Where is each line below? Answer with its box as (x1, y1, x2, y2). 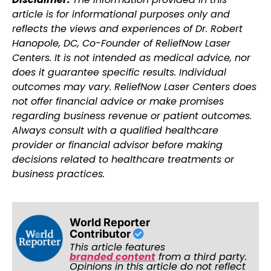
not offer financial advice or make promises (12, 94, 224, 108)
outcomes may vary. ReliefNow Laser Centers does (12, 79, 256, 94)
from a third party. (155, 250, 247, 264)
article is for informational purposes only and (12, 7, 230, 21)
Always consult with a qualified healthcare (12, 123, 218, 137)
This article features (69, 240, 165, 255)
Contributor (69, 227, 133, 241)
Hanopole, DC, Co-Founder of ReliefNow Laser (12, 36, 230, 50)
